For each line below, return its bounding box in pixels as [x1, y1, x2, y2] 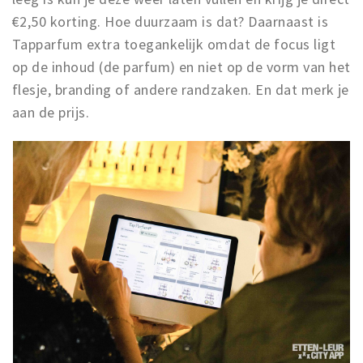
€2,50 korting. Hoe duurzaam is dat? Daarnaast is [12, 11, 329, 31]
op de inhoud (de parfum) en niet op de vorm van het [12, 57, 351, 76]
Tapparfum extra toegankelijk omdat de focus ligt [12, 34, 336, 53]
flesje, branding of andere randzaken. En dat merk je [12, 79, 349, 99]
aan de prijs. [12, 102, 90, 122]
